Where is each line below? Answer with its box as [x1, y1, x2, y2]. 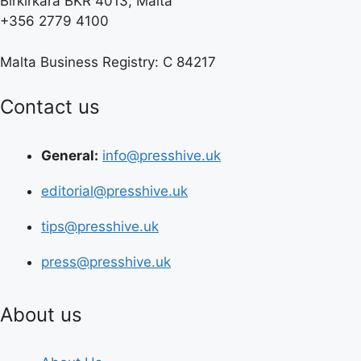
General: [41, 147, 98, 164]
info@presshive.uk [102, 147, 221, 164]
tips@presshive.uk [41, 218, 159, 234]
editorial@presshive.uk [41, 182, 188, 199]
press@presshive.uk [41, 253, 171, 270]
